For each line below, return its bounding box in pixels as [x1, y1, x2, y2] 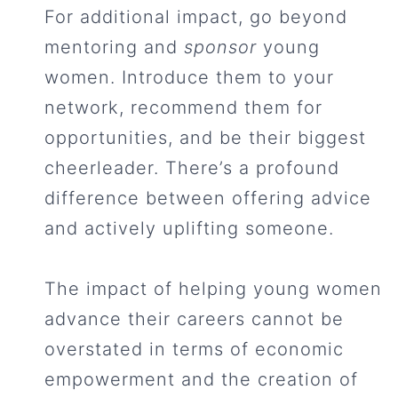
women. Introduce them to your [44, 67, 334, 89]
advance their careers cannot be [44, 308, 344, 330]
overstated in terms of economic [44, 338, 344, 361]
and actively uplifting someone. [44, 218, 334, 240]
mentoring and [44, 36, 184, 59]
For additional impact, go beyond [44, 6, 347, 28]
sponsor [184, 36, 257, 59]
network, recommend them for [44, 97, 322, 119]
